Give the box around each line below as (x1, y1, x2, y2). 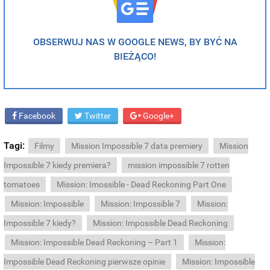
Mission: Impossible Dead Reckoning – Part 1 (11, 237, 178, 248)
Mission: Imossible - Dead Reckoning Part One (57, 180, 227, 190)
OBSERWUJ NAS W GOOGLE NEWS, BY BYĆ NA (33, 36, 237, 48)
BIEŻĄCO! (114, 51, 156, 63)
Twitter (83, 111, 111, 121)
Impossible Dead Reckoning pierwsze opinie (4, 257, 166, 267)
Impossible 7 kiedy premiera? (4, 160, 111, 171)
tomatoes (4, 180, 40, 190)
